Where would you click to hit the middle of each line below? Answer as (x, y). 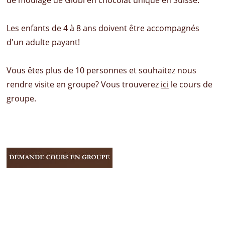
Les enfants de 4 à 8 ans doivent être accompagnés (103, 28)
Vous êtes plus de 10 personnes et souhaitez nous (102, 70)
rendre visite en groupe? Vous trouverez (84, 84)
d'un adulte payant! (43, 42)
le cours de (191, 84)
